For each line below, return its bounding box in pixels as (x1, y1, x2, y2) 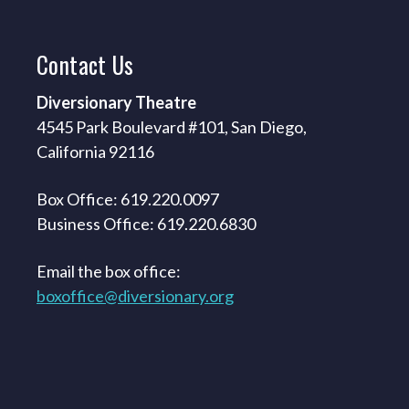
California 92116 (37, 142, 154, 162)
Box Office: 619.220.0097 (37, 189, 219, 209)
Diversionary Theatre (37, 92, 196, 112)
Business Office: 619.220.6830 (37, 214, 256, 234)
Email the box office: (37, 261, 181, 281)
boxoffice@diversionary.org (37, 286, 234, 306)
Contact (37, 47, 112, 81)
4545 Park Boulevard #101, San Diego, (37, 117, 307, 137)
